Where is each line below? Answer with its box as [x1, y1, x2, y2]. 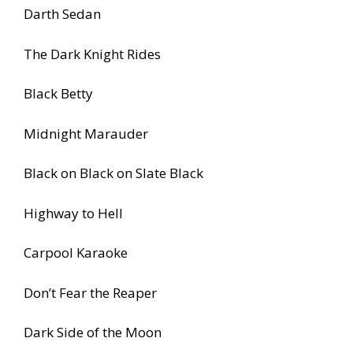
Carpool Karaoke [24, 243, 128, 262]
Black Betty [24, 84, 93, 103]
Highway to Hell [24, 203, 123, 222]
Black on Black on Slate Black [24, 164, 203, 183]
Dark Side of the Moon [24, 323, 162, 342]
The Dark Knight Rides [24, 44, 161, 63]
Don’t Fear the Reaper [24, 283, 157, 302]
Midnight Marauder [24, 124, 148, 143]
